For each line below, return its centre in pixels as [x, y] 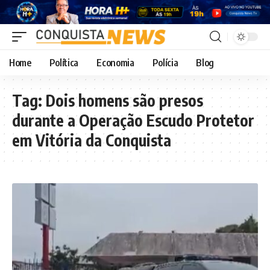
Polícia [165, 62]
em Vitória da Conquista [92, 140]
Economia [115, 62]
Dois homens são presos [124, 100]
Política [64, 62]
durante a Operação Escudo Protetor [133, 120]
